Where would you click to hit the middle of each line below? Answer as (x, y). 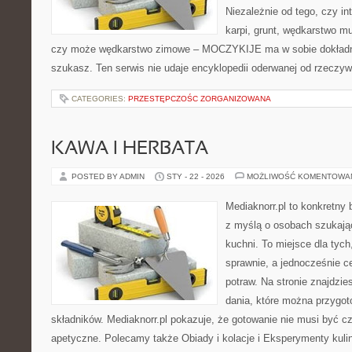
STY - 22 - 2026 (196, 176)
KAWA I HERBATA (130, 149)
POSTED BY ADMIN (109, 176)
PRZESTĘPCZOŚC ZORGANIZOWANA (200, 99)
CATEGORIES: (100, 99)
